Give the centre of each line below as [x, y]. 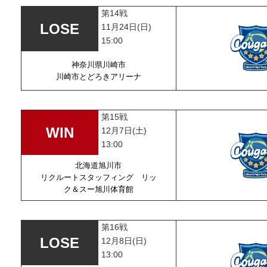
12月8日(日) [124, 241]
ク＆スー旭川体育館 [98, 189]
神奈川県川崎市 [98, 64]
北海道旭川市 [98, 165]
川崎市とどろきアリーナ [98, 76]
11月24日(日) [127, 27]
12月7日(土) [124, 131]
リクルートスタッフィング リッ [98, 177]
